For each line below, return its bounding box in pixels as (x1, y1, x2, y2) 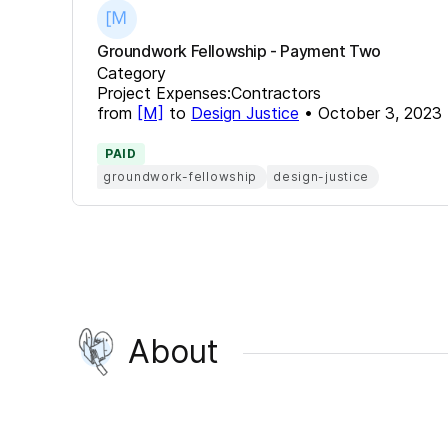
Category (97, 62, 166, 83)
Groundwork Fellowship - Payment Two (97, 40, 381, 61)
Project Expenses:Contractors (97, 82, 321, 103)
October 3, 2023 (318, 102, 442, 123)
